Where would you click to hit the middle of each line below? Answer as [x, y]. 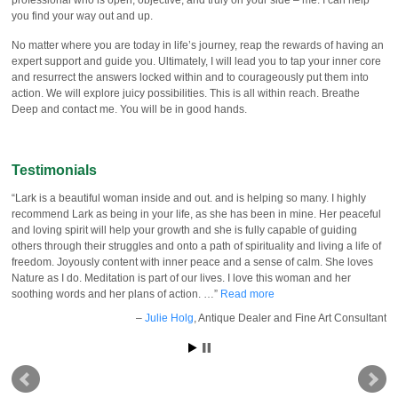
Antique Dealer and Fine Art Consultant [292, 318]
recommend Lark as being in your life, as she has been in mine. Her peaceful [196, 214]
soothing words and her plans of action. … [113, 294]
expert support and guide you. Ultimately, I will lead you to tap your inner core [196, 61]
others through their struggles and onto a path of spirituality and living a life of [196, 246]
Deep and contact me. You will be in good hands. [129, 109]
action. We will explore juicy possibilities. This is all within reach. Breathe [186, 93]
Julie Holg [169, 318]
